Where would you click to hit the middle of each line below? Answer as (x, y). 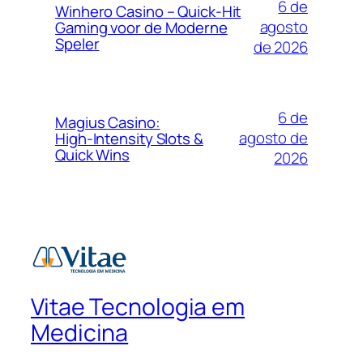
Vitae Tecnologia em (138, 307)
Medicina (80, 333)
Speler (77, 43)
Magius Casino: (108, 122)
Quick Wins (93, 154)
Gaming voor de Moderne (141, 27)
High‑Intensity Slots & (129, 138)
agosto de (273, 138)
